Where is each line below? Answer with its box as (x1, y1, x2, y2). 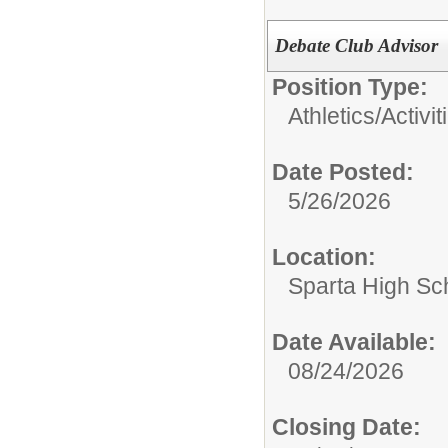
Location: (272, 243, 376, 270)
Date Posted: (272, 158, 414, 185)
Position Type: (272, 73, 428, 100)
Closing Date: (272, 413, 421, 440)
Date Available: (272, 328, 436, 355)
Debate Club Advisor (274, 34, 438, 56)
